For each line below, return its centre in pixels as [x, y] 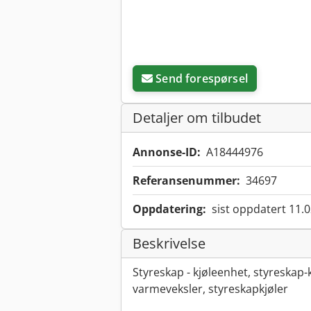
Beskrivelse [169, 244]
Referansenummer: [186, 181]
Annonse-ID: [167, 152]
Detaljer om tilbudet [197, 118]
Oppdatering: [169, 209]
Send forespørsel [202, 79]
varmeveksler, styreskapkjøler [210, 289]
